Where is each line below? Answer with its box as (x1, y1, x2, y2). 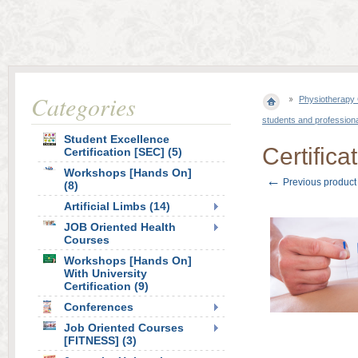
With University (64, 267, 147, 280)
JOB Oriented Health (64, 221, 176, 233)
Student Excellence (64, 133, 169, 145)
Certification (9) (64, 280, 149, 292)
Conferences (64, 300, 133, 313)
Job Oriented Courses (64, 321, 184, 334)
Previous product (280, 177, 356, 188)
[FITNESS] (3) (64, 334, 137, 347)
